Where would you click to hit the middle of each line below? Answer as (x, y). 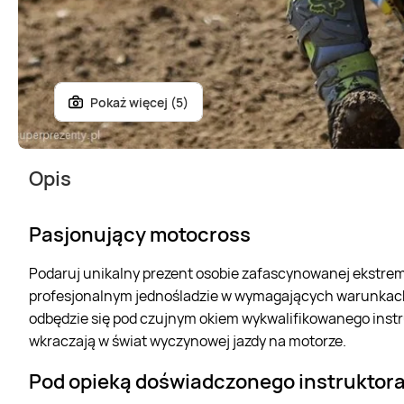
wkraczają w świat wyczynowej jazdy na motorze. (188, 341)
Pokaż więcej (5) (139, 102)
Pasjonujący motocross (140, 235)
